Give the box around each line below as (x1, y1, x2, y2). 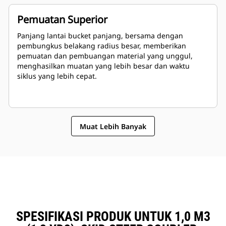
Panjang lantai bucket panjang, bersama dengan (17, 31, 183, 41)
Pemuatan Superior (17, 13, 107, 27)
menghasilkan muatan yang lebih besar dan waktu (17, 61, 190, 71)
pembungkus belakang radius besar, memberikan (17, 41, 186, 51)
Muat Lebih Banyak (80, 121, 146, 131)
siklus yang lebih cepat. (17, 71, 97, 81)
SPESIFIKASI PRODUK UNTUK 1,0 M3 (16, 209, 210, 224)
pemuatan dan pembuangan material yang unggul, (17, 51, 193, 61)
